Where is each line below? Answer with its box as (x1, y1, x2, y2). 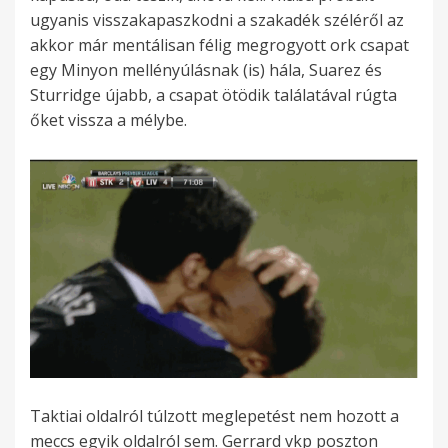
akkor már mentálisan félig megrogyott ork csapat (30, 34, 409, 57)
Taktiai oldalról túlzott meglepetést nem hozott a (30, 405, 399, 428)
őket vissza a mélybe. (30, 109, 187, 132)
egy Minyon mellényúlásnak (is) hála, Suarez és (30, 59, 382, 82)
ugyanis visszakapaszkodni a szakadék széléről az (30, 9, 404, 32)
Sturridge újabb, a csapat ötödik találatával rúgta (30, 84, 397, 107)
